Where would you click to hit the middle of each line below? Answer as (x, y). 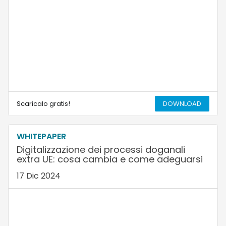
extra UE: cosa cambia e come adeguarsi (109, 159)
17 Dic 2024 (38, 176)
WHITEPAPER (41, 137)
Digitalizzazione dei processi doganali (101, 150)
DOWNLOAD (182, 104)
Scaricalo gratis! (43, 104)
